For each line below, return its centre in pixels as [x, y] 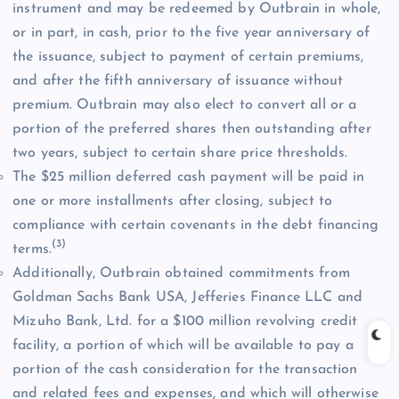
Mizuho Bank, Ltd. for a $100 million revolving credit [185, 321]
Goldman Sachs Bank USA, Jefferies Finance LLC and [187, 297]
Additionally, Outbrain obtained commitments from [181, 273]
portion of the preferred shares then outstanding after [192, 129]
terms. [32, 249]
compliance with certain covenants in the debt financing [195, 225]
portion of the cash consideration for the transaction [185, 369]
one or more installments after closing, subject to [173, 201]
